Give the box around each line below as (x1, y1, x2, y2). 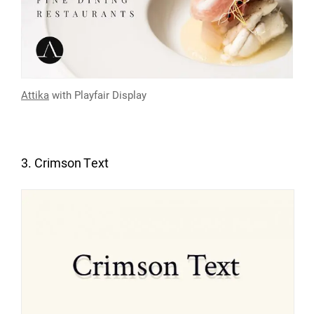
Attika (21, 88, 49, 102)
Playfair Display (74, 88, 146, 102)
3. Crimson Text (21, 153, 109, 173)
